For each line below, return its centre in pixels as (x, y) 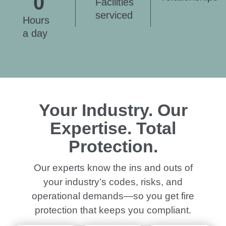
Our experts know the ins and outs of (113, 168)
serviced (114, 15)
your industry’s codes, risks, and (113, 182)
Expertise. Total (113, 129)
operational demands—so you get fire (113, 196)
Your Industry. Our (113, 110)
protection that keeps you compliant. (113, 210)
